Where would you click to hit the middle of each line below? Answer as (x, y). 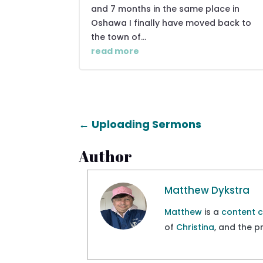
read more (115, 51)
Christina (195, 227)
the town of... (119, 37)
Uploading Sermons (147, 124)
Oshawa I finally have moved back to (171, 23)
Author (106, 156)
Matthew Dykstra (207, 190)
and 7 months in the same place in (166, 9)
